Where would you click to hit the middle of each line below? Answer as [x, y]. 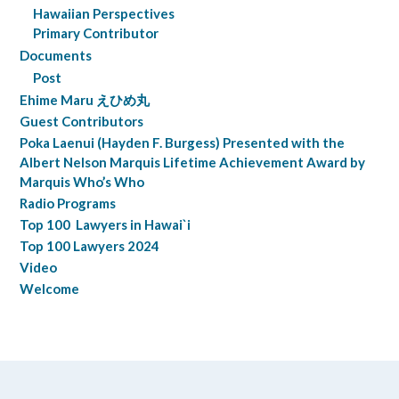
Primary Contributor [96, 33]
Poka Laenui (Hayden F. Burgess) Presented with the [182, 143]
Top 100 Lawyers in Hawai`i [105, 225]
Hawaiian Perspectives [104, 14]
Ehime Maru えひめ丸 [85, 100]
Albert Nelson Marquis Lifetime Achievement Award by [192, 163]
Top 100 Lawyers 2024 [90, 246]
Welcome [49, 289]
